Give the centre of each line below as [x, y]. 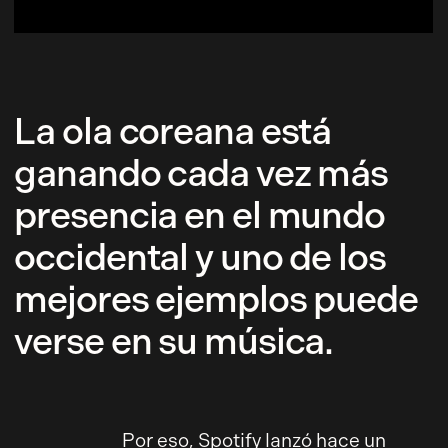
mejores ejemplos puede [216, 298]
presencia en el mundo [199, 214]
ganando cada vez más [201, 172]
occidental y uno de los [200, 256]
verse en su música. [174, 340]
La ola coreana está [173, 130]
